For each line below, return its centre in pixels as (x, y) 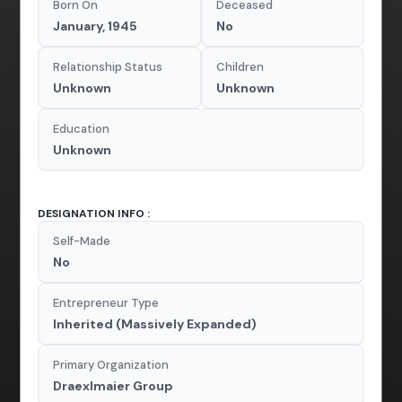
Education (82, 128)
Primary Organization (111, 364)
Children (240, 66)
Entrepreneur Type (106, 302)
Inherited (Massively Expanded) (155, 323)
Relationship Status (108, 66)
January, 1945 (96, 26)
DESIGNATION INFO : (94, 213)
